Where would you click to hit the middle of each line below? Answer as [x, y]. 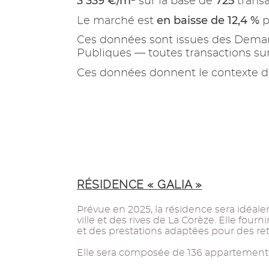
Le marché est [117, 21]
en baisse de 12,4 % [208, 20]
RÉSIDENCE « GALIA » [140, 185]
